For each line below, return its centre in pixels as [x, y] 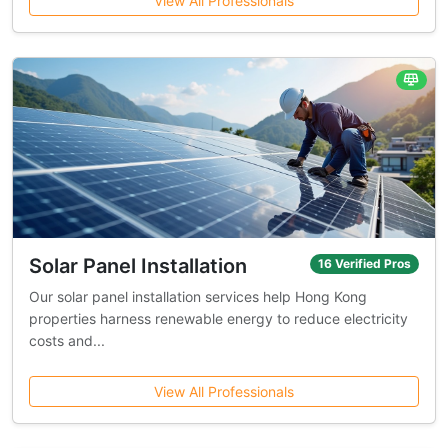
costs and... [67, 340]
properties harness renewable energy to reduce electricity [218, 318]
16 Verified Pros [365, 264]
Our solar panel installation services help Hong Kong [198, 296]
